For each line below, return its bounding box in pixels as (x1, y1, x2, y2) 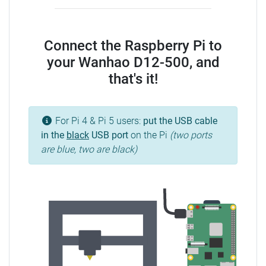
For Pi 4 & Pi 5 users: (53, 115, 143, 127)
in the (41, 129, 66, 141)
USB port (89, 129, 128, 141)
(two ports (170, 129, 212, 141)
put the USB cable (143, 115, 217, 127)
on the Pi (128, 129, 170, 141)
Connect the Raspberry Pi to (44, 37, 222, 55)
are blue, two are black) (41, 144, 137, 156)
